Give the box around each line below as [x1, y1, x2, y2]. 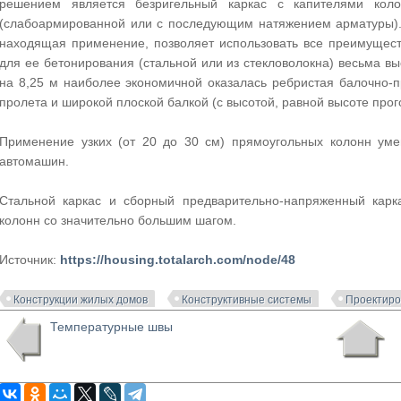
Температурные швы [50, 320, 174, 334]
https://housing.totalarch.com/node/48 [60, 252, 296, 267]
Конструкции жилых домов [13, 294, 149, 306]
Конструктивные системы [182, 294, 312, 306]
